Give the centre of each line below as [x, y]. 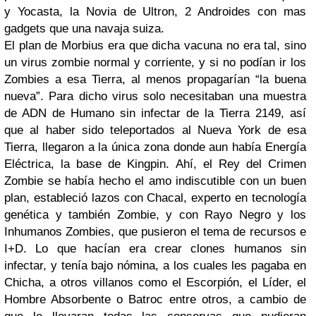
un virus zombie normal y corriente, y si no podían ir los [155, 62]
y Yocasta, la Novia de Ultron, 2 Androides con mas [155, 12]
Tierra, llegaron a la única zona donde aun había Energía [155, 147]
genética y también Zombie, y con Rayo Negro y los [155, 215]
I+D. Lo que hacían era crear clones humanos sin [155, 249]
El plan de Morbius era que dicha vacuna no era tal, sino [155, 45]
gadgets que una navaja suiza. [84, 29]
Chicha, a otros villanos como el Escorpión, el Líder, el [155, 282]
